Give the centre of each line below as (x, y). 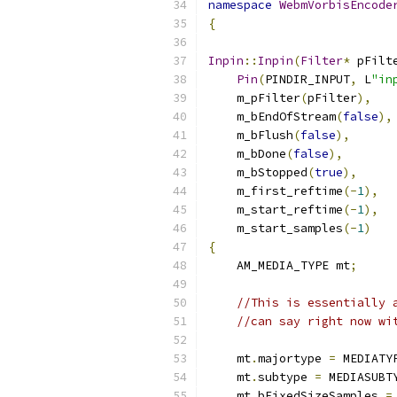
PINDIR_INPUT (307, 79)
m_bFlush (251, 135)
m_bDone (247, 154)
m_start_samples (276, 228)
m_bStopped (258, 172)
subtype (286, 377)
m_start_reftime (276, 210)
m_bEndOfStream (272, 117)
